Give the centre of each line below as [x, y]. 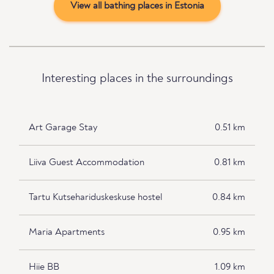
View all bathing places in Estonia [137, 6]
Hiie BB [44, 268]
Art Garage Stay [63, 128]
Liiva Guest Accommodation [87, 163]
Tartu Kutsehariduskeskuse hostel [95, 198]
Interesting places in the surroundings [137, 79]
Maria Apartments [67, 233]
